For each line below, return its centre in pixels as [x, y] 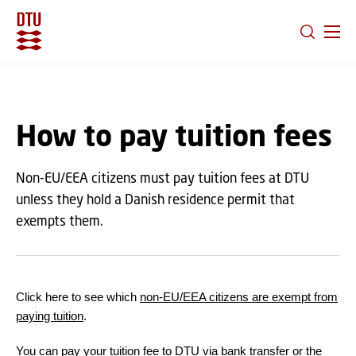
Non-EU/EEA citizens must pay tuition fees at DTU [163, 178]
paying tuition [50, 316]
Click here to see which [78, 297]
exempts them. [60, 221]
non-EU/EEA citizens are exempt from [239, 297]
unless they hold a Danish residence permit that [155, 199]
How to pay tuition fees [174, 135]
